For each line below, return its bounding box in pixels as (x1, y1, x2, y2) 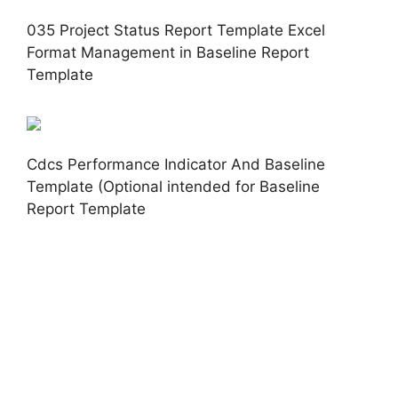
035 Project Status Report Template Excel (27, 20, 325, 39)
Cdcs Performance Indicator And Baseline (27, 155, 325, 173)
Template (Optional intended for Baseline (27, 177, 320, 195)
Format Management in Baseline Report (27, 43, 309, 61)
